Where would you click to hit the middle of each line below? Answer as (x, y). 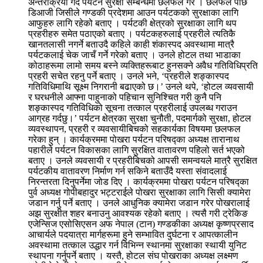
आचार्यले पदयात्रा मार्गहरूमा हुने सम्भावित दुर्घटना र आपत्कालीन (133, 234)
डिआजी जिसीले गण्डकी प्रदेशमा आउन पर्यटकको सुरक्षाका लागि (133, 12)
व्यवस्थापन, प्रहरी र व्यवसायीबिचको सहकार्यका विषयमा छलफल (134, 129)
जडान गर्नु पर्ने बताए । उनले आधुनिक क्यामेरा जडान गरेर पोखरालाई (139, 203)
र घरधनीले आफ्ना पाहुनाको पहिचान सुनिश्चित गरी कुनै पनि (125, 97)
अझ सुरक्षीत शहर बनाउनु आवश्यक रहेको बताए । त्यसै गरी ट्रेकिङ (138, 213)
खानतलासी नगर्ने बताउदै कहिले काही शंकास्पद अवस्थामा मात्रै (131, 44)
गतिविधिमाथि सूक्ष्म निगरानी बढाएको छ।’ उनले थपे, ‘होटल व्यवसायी (141, 86)
